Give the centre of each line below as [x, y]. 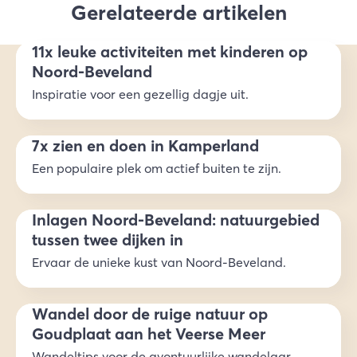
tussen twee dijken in [108, 240]
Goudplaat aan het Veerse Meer [149, 334]
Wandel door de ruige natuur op [150, 314]
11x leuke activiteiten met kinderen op [170, 52]
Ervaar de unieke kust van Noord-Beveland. [159, 263]
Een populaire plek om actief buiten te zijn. [157, 169]
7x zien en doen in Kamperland [145, 146]
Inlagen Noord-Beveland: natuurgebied [176, 220]
